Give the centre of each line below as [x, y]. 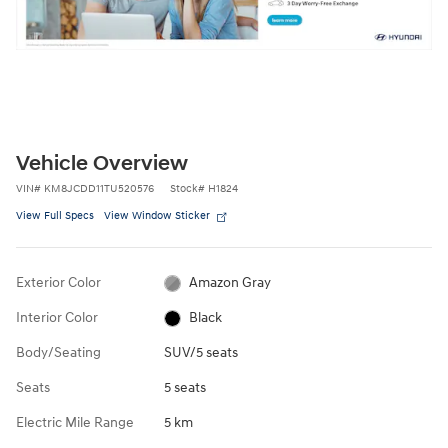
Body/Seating [58, 353]
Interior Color [57, 318]
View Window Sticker [157, 216]
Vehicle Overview [102, 164]
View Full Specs [55, 216]
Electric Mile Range [75, 423]
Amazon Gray [230, 283]
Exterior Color [58, 283]
